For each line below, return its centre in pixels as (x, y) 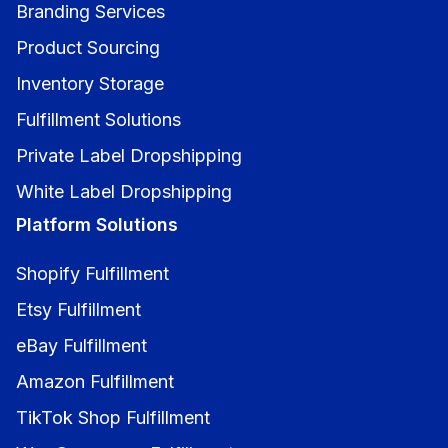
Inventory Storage (90, 83)
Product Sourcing (88, 47)
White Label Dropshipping (124, 191)
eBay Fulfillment (81, 345)
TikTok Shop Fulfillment (113, 417)
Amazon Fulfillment (95, 381)
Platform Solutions (97, 224)
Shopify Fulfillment (92, 273)
